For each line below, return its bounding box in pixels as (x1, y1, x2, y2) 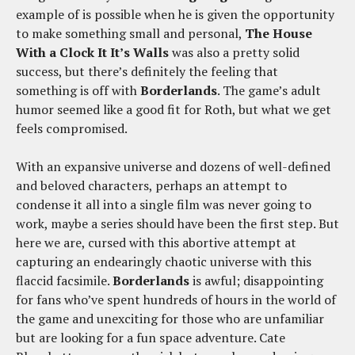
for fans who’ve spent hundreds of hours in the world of (16, 290, 336, 308)
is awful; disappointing (189, 271, 323, 289)
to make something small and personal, (16, 24, 245, 42)
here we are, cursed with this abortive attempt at (16, 233, 296, 251)
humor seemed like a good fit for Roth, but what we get (16, 100, 331, 118)
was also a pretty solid (169, 43, 300, 61)
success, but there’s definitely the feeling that (16, 62, 278, 80)
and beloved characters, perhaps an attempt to (16, 176, 287, 194)
